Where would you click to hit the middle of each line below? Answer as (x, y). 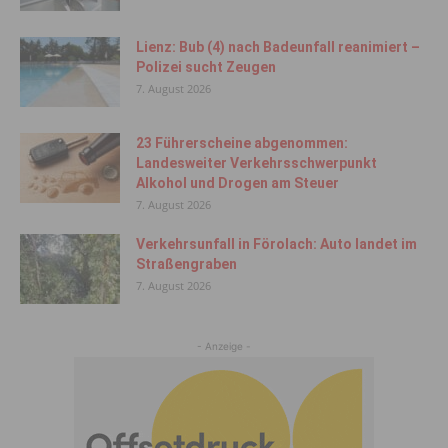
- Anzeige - (224, 345)
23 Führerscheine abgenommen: (242, 142)
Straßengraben (186, 263)
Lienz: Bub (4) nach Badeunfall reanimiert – (278, 46)
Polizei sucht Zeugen (206, 66)
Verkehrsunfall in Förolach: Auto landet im (276, 243)
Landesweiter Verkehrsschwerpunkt (256, 162)
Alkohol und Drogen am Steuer (237, 182)
